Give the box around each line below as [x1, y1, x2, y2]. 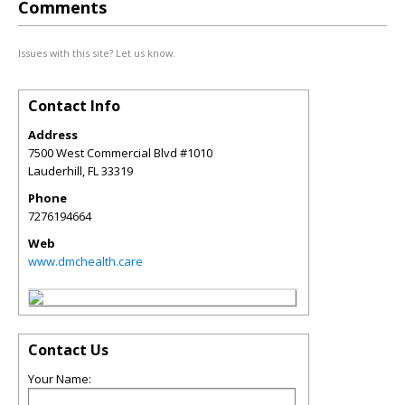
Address [28, 127, 78, 143]
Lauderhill [28, 163, 82, 179]
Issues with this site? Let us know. [18, 46, 175, 60]
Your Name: [28, 371, 91, 387]
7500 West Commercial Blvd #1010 [28, 145, 212, 161]
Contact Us [28, 340, 108, 360]
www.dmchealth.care [28, 253, 143, 269]
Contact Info [28, 96, 120, 116]
